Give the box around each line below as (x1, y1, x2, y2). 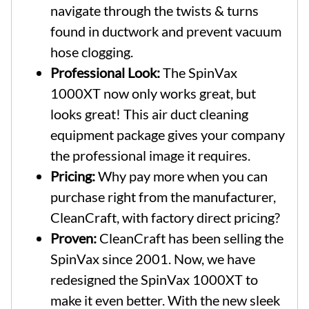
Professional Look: (50, 63, 160, 81)
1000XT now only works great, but (50, 84, 256, 101)
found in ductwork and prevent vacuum (50, 22, 281, 39)
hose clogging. (50, 43, 133, 60)
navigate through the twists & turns (50, 1, 259, 19)
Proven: (50, 229, 97, 246)
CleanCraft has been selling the (97, 229, 283, 246)
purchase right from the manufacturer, (50, 188, 276, 205)
